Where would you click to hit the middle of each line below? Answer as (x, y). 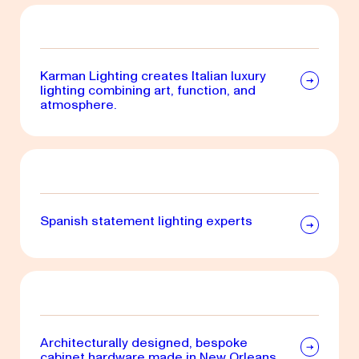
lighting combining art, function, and (147, 91)
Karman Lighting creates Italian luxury (153, 76)
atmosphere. (78, 105)
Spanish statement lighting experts (146, 220)
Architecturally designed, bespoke (143, 342)
